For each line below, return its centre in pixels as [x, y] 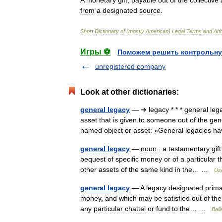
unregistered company [130, 66]
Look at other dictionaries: [130, 92]
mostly [136, 31]
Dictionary [107, 31]
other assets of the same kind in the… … [147, 169]
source [150, 10]
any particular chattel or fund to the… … [146, 209]
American [157, 31]
